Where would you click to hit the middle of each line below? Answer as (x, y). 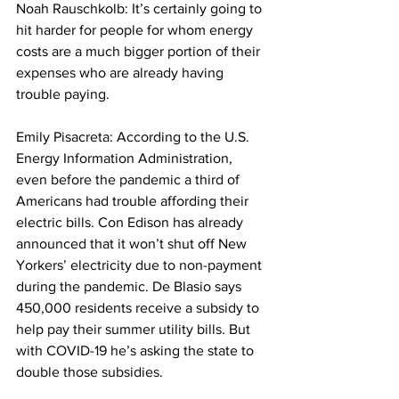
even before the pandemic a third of (130, 180)
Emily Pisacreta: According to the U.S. (134, 137)
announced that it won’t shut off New (133, 244)
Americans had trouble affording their (134, 201)
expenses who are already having (122, 73)
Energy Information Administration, (126, 159)
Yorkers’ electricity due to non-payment (141, 265)
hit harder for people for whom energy (136, 30)
